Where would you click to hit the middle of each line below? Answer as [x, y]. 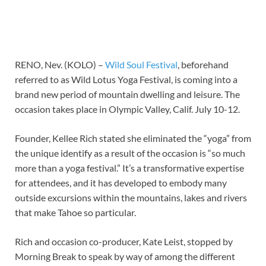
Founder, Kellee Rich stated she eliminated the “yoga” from [133, 138]
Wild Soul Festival [141, 65]
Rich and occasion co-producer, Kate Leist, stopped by [124, 242]
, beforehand [203, 65]
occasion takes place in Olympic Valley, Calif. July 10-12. [127, 109]
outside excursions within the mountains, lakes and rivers [131, 198]
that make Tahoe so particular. [75, 213]
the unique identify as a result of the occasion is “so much [130, 153]
